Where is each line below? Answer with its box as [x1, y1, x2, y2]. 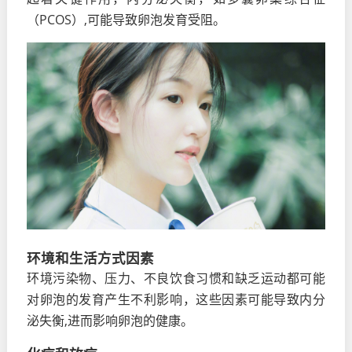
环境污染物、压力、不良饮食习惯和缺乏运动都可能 [26, 269, 326, 287]
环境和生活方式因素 [26, 247, 154, 267]
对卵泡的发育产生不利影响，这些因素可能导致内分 [26, 290, 326, 308]
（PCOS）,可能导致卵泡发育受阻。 [26, 11, 225, 28]
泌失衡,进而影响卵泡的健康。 [26, 311, 193, 329]
